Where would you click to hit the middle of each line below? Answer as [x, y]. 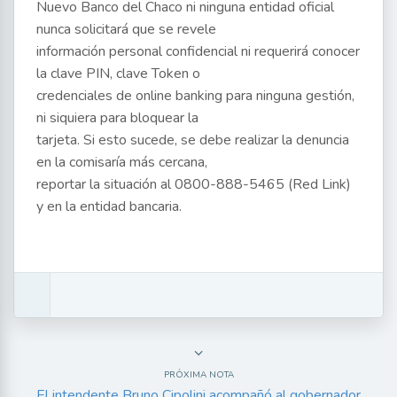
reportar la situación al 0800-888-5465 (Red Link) [194, 184]
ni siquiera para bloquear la [117, 117]
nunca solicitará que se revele [126, 29]
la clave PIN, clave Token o [118, 73]
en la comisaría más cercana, [122, 162]
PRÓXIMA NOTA [198, 374]
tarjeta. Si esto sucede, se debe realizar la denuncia [193, 140]
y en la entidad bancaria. [109, 206]
